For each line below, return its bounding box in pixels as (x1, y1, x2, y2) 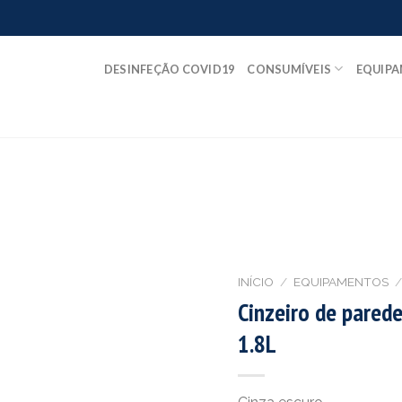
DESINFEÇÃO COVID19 (103, 61, 235, 76)
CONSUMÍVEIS (247, 61, 332, 76)
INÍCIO (237, 274, 274, 289)
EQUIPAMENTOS (293, 274, 389, 289)
